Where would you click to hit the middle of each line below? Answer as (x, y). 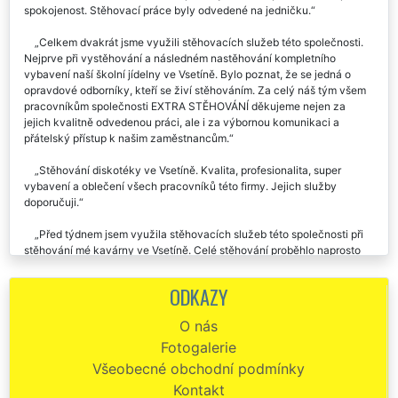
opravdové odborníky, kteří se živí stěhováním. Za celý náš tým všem (195, 111)
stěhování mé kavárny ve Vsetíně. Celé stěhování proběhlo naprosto (192, 271)
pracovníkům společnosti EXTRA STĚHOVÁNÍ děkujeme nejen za (185, 127)
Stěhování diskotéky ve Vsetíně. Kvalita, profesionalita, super (190, 191)
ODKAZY (199, 317)
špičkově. (48, 287)
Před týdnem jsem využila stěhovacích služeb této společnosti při (201, 255)
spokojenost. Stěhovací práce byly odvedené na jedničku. (167, 31)
